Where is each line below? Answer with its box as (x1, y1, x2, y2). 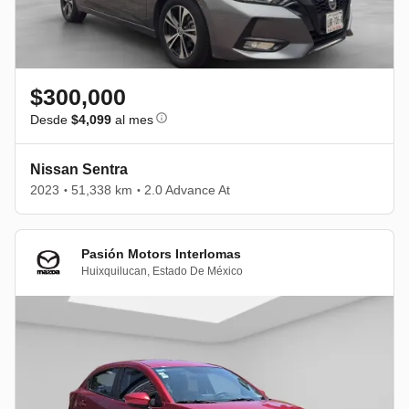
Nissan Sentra (30, 161, 128, 177)
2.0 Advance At (144, 182, 230, 197)
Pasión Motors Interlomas (81, 246, 241, 262)
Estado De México (152, 265, 243, 278)
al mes (111, 111, 153, 127)
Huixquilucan (81, 265, 147, 278)
